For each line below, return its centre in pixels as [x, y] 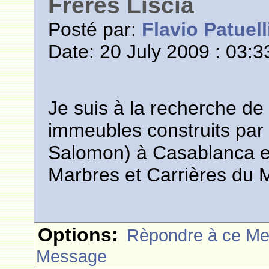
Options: [78, 235]
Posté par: [95, 29]
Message [72, 256]
